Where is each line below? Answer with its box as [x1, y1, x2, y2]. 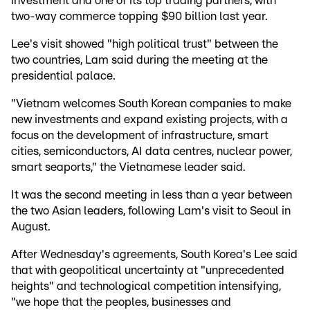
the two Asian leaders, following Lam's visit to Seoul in [11, 205, 291, 217]
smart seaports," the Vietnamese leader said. [11, 161, 248, 174]
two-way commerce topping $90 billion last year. [11, 10, 268, 23]
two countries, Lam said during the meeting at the [11, 54, 268, 66]
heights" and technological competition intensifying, [11, 280, 281, 293]
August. [11, 221, 53, 233]
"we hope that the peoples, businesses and [11, 296, 231, 309]
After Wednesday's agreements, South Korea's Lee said [11, 248, 298, 261]
